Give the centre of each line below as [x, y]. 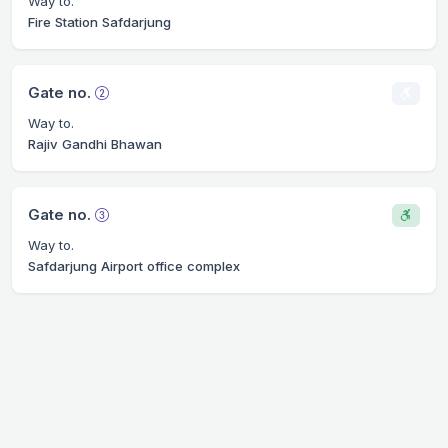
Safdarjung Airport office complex [134, 266]
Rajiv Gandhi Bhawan [95, 144]
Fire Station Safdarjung [99, 22]
